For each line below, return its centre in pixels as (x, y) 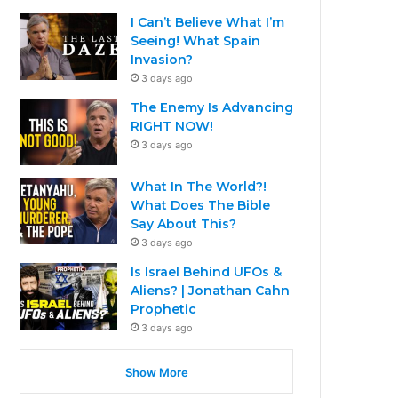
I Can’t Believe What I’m (208, 22)
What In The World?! (199, 186)
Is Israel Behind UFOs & (207, 271)
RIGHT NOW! (172, 126)
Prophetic (164, 309)
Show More (156, 372)
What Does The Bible (201, 205)
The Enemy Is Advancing (212, 107)
